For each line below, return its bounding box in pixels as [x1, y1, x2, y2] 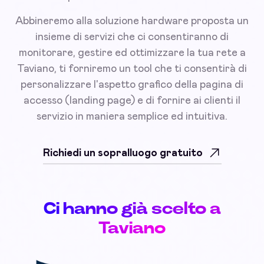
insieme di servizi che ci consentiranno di [35, 32, 229, 43]
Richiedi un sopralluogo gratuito [42, 148, 203, 159]
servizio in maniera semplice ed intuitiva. [37, 111, 227, 123]
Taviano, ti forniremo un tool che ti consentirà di [17, 64, 247, 75]
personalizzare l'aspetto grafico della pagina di [21, 80, 243, 91]
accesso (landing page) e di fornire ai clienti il [24, 95, 240, 107]
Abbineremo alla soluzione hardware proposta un [15, 16, 249, 27]
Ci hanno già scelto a [43, 201, 221, 218]
